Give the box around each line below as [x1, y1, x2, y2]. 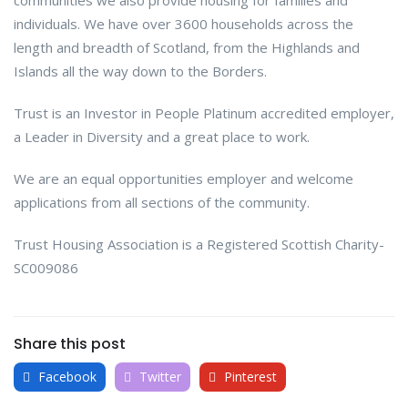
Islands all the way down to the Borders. [14, 61, 274, 80]
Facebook [35, 367, 97, 385]
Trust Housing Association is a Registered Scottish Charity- [14, 234, 384, 253]
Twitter [136, 367, 181, 385]
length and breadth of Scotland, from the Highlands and [14, 37, 360, 56]
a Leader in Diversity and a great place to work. [14, 127, 313, 146]
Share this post [14, 332, 126, 354]
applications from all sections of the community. [14, 192, 313, 211]
